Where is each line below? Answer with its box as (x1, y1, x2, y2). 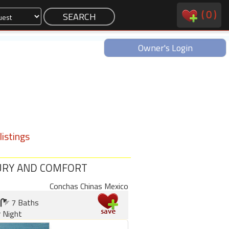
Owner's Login (138, 41, 193, 55)
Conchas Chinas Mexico (50, 180, 128, 192)
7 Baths (9, 196, 39, 209)
